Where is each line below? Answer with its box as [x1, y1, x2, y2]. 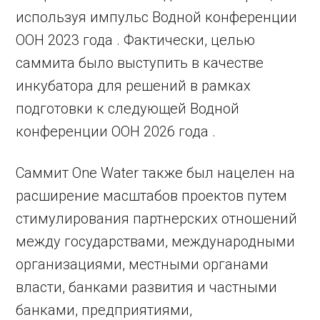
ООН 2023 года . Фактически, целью [16, 31, 256, 49]
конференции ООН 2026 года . [16, 123, 216, 141]
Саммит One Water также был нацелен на [16, 164, 296, 182]
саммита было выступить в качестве [16, 54, 264, 72]
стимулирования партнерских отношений [16, 210, 298, 228]
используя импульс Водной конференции [16, 9, 298, 26]
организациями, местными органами [16, 256, 269, 274]
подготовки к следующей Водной [16, 100, 240, 118]
